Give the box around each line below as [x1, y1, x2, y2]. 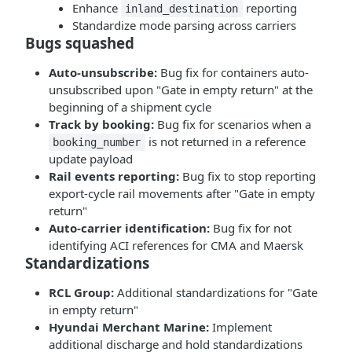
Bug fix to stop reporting [179, 168, 316, 184]
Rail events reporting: [49, 168, 179, 184]
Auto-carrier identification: [49, 220, 210, 236]
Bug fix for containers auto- [157, 64, 309, 80]
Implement [209, 319, 272, 335]
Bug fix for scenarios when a [154, 116, 311, 132]
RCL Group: [49, 284, 114, 300]
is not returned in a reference [145, 134, 306, 149]
